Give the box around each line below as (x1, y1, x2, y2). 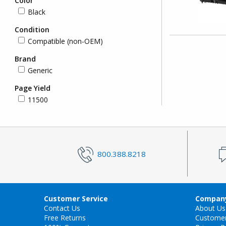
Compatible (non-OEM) (27, 36, 103, 46)
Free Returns (44, 213, 86, 223)
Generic (27, 66, 52, 76)
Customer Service (44, 194, 108, 204)
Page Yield (15, 83, 50, 93)
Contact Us (44, 203, 80, 213)
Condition (15, 25, 49, 35)
